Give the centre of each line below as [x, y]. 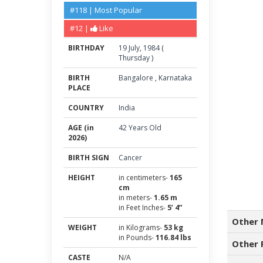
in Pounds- [137, 237]
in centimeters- [144, 178]
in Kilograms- [141, 227]
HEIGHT [82, 178]
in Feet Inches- [143, 208]
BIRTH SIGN [89, 158]
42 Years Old [140, 128]
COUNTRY [86, 108]
